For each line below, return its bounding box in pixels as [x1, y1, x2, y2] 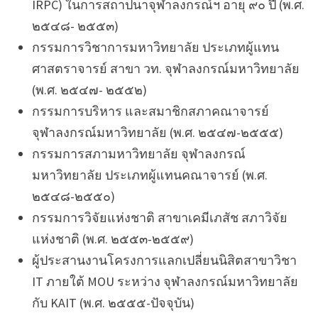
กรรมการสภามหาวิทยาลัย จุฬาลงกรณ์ [31, 145, 246, 162]
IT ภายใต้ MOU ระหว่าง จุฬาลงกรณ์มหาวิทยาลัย [31, 273, 298, 290]
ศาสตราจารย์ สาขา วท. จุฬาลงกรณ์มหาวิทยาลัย [31, 60, 300, 77]
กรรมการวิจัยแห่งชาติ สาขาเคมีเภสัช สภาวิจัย [31, 209, 287, 226]
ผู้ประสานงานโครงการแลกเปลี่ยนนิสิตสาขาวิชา [31, 251, 297, 268]
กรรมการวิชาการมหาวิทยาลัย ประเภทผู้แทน [31, 38, 279, 55]
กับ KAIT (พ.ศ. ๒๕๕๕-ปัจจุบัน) [31, 294, 194, 311]
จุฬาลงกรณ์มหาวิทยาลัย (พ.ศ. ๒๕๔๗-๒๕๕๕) [31, 124, 283, 141]
